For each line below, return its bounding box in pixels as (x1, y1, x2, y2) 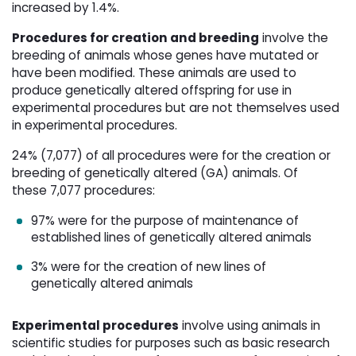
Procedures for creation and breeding (12, 29, 259, 47)
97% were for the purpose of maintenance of (31, 212, 299, 230)
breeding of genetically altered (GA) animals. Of (12, 164, 298, 182)
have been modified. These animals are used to (12, 64, 296, 82)
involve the (259, 29, 328, 47)
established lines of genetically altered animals (31, 229, 311, 246)
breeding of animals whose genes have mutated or (12, 47, 319, 64)
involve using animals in (179, 317, 320, 335)
